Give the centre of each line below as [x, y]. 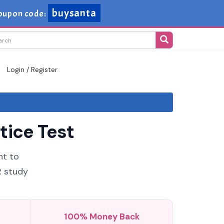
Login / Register [32, 69]
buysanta [75, 13]
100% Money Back [101, 216]
